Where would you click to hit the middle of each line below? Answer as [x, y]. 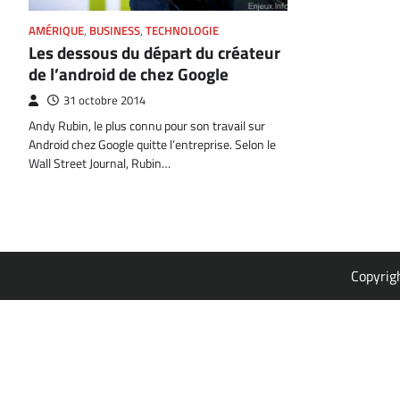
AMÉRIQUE [56, 30]
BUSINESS [115, 30]
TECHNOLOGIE [182, 30]
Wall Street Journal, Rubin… [100, 163]
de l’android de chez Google [129, 73]
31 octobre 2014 [104, 100]
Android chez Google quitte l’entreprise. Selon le [152, 144]
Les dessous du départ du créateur [154, 52]
